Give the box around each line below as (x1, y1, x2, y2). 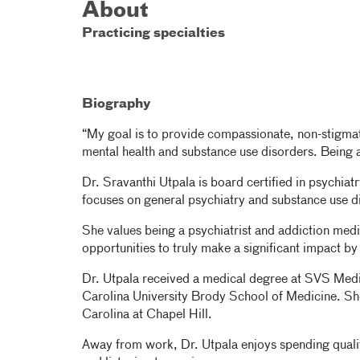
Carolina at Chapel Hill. (82, 309, 212, 321)
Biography (82, 98, 151, 111)
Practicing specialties (82, 27, 225, 40)
